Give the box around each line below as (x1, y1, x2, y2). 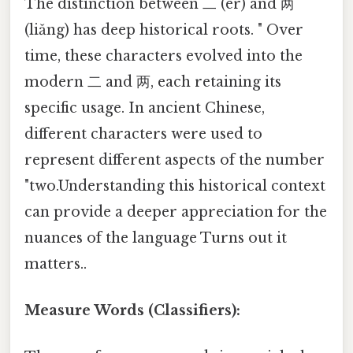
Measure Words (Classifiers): (24, 301, 240, 319)
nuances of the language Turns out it (24, 229, 287, 247)
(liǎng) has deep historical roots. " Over (24, 20, 303, 39)
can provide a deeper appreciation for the (24, 203, 327, 221)
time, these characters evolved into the (24, 46, 303, 65)
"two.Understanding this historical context (24, 176, 325, 195)
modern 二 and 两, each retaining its (24, 72, 281, 91)
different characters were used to (24, 124, 262, 143)
